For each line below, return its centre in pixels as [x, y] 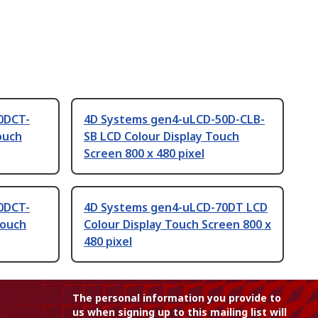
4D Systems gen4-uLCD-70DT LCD [176, 208]
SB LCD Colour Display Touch [161, 137]
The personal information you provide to [177, 298]
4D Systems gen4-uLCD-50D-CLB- [174, 120]
